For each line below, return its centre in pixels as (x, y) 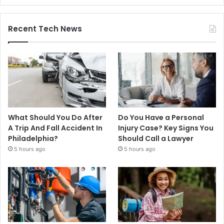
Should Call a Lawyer (156, 139)
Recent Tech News (45, 28)
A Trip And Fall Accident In (55, 128)
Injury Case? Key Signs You (166, 128)
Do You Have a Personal (161, 118)
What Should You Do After (55, 118)
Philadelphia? (33, 139)
